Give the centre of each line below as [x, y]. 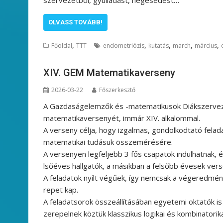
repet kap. [62, 190]
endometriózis [124, 45]
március [206, 45]
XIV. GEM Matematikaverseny [111, 73]
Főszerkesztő [117, 90]
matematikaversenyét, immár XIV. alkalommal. [122, 118]
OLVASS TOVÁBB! [75, 22]
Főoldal [62, 45]
